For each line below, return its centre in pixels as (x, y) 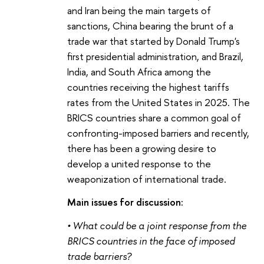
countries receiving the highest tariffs (148, 87)
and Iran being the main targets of (139, 10)
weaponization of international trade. (147, 179)
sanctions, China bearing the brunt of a (150, 25)
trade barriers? (99, 256)
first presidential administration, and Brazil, (155, 56)
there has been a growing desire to (142, 148)
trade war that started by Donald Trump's (154, 41)
